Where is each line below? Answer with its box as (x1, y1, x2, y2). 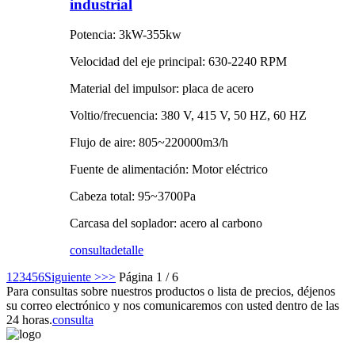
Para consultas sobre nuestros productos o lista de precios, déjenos (6, 284, 335, 299)
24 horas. (6, 313, 52, 327)
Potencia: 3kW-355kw (70, 28, 181, 42)
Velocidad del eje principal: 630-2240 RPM (70, 55, 287, 69)
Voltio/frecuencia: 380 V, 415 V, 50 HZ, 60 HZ (70, 109, 307, 123)
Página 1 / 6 (119, 270, 178, 284)
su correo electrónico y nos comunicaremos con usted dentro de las (6, 299, 339, 313)
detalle (111, 243, 143, 258)
